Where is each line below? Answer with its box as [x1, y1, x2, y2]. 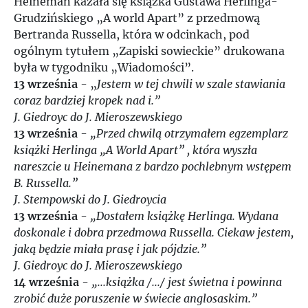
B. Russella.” [14, 176, 78, 190]
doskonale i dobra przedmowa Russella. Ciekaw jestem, [14, 225, 294, 239]
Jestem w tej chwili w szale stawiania [97, 77, 285, 91]
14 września [14, 275, 79, 289]
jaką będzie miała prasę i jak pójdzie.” [14, 242, 206, 256]
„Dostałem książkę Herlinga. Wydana [90, 209, 278, 223]
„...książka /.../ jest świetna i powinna [91, 275, 282, 289]
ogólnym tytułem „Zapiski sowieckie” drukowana [14, 44, 285, 58]
